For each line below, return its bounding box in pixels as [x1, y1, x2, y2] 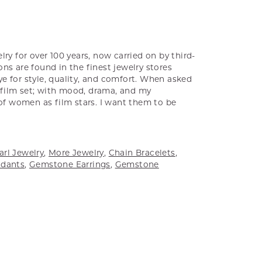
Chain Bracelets [108, 147, 175, 157]
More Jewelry [49, 147, 104, 157]
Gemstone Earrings [29, 159, 111, 169]
